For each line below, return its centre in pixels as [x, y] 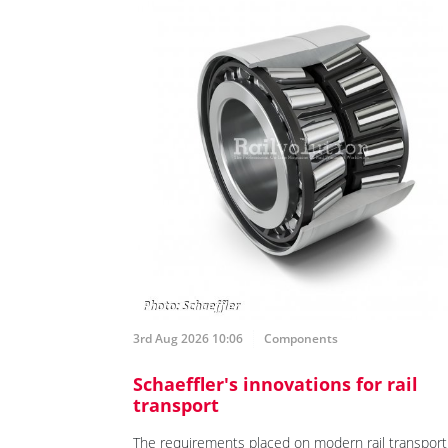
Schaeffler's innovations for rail [275, 384]
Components [301, 339]
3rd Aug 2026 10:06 [188, 339]
